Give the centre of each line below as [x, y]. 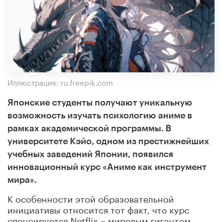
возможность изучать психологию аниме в [100, 115]
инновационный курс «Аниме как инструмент [107, 167]
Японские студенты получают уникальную [100, 102]
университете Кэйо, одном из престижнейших [108, 141]
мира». [22, 180]
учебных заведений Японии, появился [90, 154]
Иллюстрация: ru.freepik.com [60, 82]
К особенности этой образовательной [91, 197]
